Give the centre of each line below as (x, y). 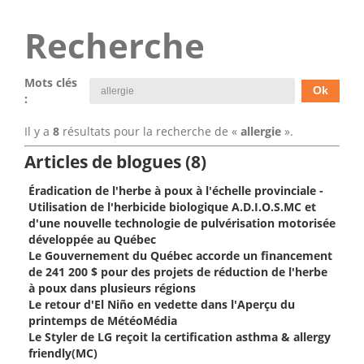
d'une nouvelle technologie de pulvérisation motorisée (182, 223)
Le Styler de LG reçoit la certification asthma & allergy (180, 337)
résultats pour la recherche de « (150, 131)
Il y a (39, 131)
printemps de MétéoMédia (103, 321)
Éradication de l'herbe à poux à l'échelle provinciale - (176, 191)
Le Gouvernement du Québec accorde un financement (180, 256)
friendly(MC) (63, 353)
